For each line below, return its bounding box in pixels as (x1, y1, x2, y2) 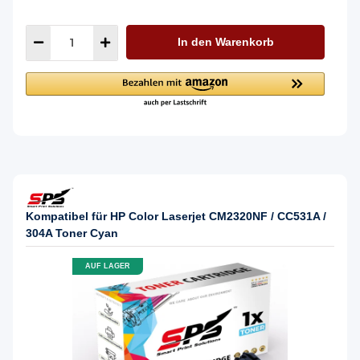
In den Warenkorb (177, 35, 274, 48)
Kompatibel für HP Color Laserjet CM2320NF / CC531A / (26, 209, 326, 223)
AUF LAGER (85, 262, 130, 271)
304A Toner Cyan (26, 226, 118, 239)
